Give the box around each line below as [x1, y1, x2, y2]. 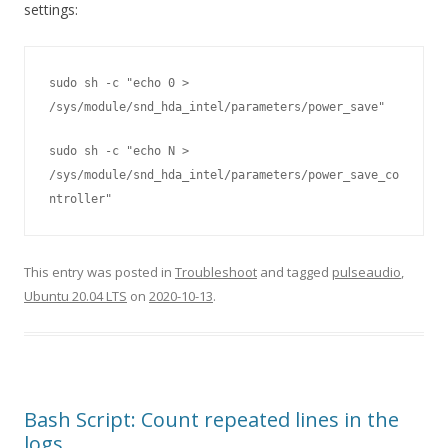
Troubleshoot [175, 263, 257, 282]
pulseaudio [332, 263, 401, 282]
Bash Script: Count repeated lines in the [24, 406, 399, 434]
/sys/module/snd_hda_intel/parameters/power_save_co [49, 168, 399, 183]
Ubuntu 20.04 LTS [24, 287, 127, 306]
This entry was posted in [24, 263, 175, 282]
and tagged [257, 263, 332, 282]
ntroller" [49, 192, 112, 207]
